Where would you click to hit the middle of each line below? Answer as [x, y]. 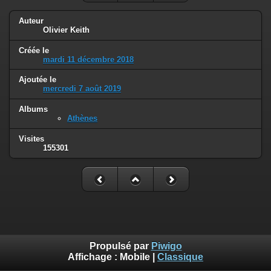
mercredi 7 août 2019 [82, 89]
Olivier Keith [66, 30]
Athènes [82, 119]
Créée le [34, 50]
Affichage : [94, 257]
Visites [31, 139]
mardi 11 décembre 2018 [88, 59]
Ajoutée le [38, 80]
